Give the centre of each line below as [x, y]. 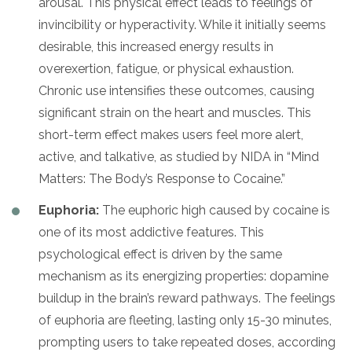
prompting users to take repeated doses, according [187, 342]
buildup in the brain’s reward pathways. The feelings [187, 298]
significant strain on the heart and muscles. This [175, 112]
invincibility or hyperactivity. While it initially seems [182, 24]
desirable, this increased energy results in [156, 46]
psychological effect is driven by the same [160, 254]
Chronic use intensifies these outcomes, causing [176, 90]
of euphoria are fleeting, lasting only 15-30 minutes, [185, 320]
